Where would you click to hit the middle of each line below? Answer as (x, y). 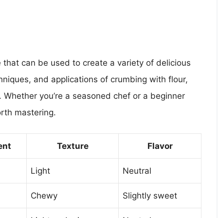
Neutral (137, 171)
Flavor (160, 146)
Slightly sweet (150, 195)
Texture (73, 146)
